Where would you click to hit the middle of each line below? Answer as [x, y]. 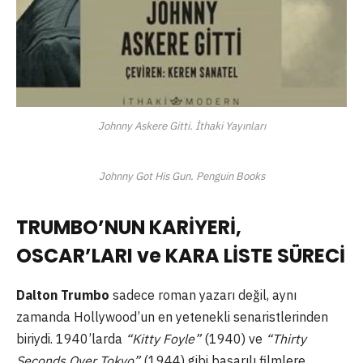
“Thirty [286, 338]
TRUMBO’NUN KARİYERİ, [129, 227]
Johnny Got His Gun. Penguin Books [181, 176]
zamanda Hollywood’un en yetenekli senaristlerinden [172, 316]
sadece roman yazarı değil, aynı [203, 295]
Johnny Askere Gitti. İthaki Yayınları [181, 125]
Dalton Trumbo [63, 295]
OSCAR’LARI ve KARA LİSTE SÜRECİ [181, 255]
